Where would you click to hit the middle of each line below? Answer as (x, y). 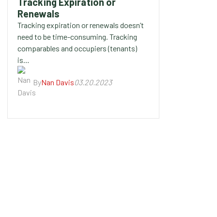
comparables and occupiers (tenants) (77, 48)
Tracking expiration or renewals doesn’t (81, 25)
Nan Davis (58, 82)
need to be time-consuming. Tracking (77, 37)
